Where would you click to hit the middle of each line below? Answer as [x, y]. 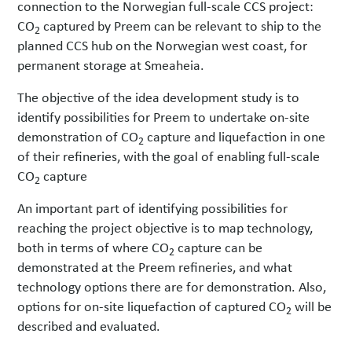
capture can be [219, 247]
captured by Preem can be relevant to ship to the [181, 26]
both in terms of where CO [93, 247]
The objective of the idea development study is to [159, 97]
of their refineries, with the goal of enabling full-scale [169, 156]
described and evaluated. [89, 326]
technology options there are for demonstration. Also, [172, 286]
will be [312, 306]
